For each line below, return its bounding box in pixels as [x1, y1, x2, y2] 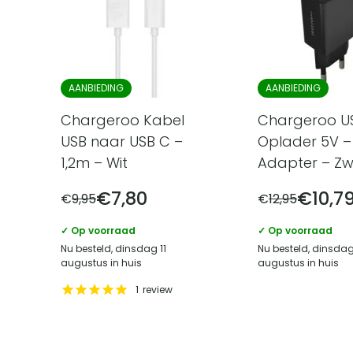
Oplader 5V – [258, 132, 351, 152]
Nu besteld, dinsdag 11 [61, 242, 166, 256]
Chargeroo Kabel [61, 110, 184, 131]
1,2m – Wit [61, 153, 128, 173]
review [143, 282, 173, 296]
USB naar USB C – [61, 132, 183, 152]
